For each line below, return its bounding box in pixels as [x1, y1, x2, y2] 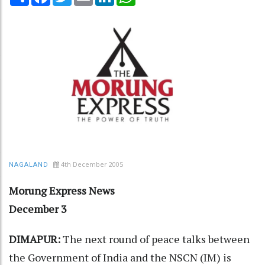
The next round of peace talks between [63, 231, 250, 246]
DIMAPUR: [9, 231, 63, 246]
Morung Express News [9, 183, 115, 198]
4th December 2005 [61, 159, 123, 169]
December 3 [9, 201, 67, 216]
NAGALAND [9, 160, 49, 169]
